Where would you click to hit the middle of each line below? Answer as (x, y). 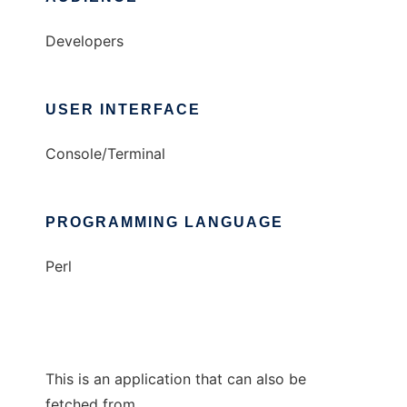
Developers (84, 41)
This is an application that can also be (176, 379)
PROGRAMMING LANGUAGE (164, 222)
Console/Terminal (105, 154)
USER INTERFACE (123, 109)
